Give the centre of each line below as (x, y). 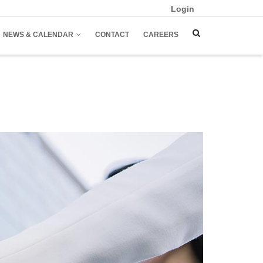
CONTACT (112, 35)
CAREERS (161, 35)
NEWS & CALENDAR (39, 35)
